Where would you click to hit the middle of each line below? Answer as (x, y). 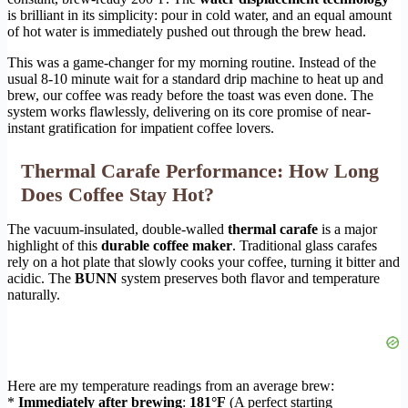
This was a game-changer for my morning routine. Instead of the (192, 63)
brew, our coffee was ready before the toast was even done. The (190, 96)
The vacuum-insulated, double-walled (117, 229)
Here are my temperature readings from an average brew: (171, 386)
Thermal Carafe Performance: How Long (200, 171)
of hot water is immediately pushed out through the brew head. (187, 32)
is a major (347, 229)
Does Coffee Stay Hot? (117, 195)
